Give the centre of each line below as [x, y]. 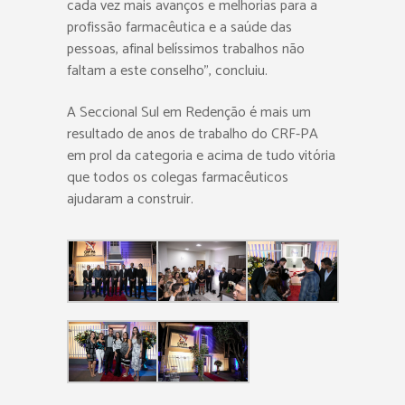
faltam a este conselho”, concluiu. [167, 71]
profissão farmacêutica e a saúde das [179, 28]
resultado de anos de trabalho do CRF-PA [193, 134]
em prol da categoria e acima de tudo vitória [201, 156]
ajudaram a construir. [130, 199]
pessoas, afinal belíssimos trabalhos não [186, 49]
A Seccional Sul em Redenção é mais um [189, 113]
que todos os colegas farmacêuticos [178, 178]
